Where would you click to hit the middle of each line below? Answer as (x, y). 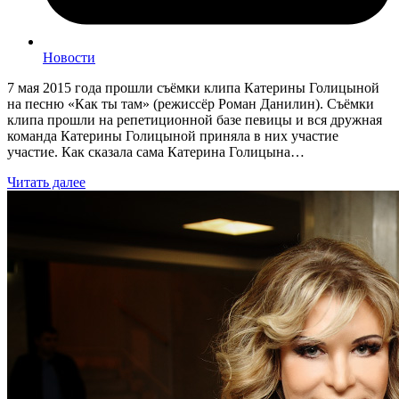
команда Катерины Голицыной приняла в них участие (173, 136)
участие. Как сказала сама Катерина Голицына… (156, 152)
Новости (69, 58)
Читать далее (46, 183)
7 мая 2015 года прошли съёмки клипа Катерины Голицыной (193, 88)
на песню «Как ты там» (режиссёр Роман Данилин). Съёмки (191, 104)
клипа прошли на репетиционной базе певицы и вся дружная (195, 120)
